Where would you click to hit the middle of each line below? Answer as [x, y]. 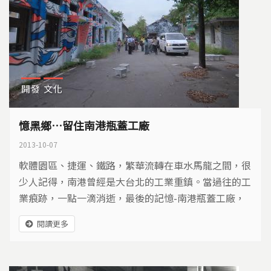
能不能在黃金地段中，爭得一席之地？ [101, 214]
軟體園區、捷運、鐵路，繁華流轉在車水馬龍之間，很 [135, 165]
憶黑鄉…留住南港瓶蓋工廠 [84, 125]
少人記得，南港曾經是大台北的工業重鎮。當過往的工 [135, 181]
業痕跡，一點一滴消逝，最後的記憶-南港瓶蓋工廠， [132, 198]
